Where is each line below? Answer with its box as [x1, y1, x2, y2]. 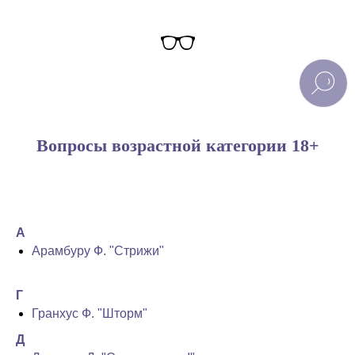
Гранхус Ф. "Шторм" [32, 307, 147, 320]
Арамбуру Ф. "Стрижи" [32, 244, 164, 258]
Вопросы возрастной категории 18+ [36, 136, 319, 155]
